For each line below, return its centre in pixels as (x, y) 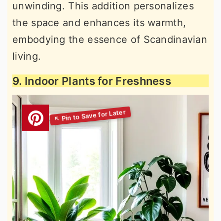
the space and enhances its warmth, (99, 23)
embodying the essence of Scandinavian (110, 39)
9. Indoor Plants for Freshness (92, 81)
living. (27, 56)
